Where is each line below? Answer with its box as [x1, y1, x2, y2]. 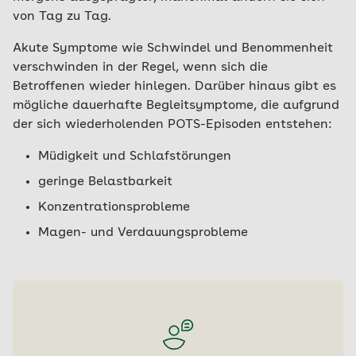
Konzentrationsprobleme [38, 201, 190, 214]
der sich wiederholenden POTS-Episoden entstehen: [13, 118, 332, 131]
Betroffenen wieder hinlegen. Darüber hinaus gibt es [13, 80, 336, 93]
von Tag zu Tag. [13, 10, 111, 23]
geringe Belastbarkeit [38, 176, 172, 188]
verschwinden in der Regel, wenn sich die [13, 61, 268, 74]
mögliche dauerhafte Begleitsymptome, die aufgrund [13, 99, 339, 112]
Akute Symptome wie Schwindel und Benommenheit [13, 42, 333, 55]
